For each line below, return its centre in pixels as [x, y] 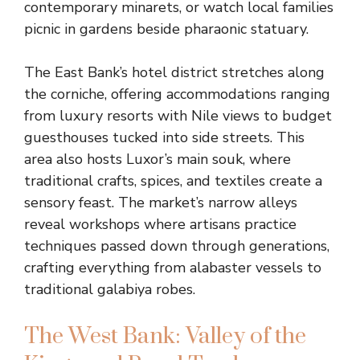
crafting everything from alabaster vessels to [173, 268]
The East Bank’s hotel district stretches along [174, 72]
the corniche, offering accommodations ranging [177, 94]
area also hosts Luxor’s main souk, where [157, 159]
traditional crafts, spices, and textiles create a [173, 181]
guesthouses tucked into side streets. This [164, 137]
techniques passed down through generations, [177, 246]
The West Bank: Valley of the [165, 336]
